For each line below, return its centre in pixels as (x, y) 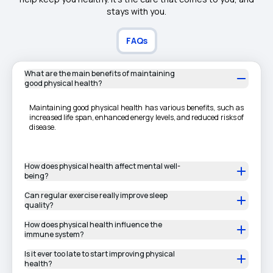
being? (37, 176)
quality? (39, 205)
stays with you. (136, 11)
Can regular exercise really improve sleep (96, 195)
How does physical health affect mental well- (102, 166)
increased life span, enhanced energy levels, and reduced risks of (136, 117)
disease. (43, 127)
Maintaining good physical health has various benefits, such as (136, 108)
